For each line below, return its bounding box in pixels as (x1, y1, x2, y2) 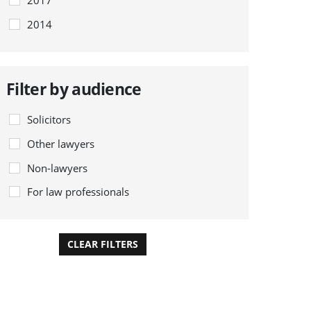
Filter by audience (6, 77, 142, 100)
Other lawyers (27, 136, 95, 151)
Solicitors (27, 112, 72, 127)
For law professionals (27, 185, 130, 199)
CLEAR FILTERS (67, 237, 139, 251)
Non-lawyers (27, 160, 88, 175)
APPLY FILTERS (169, 237, 241, 251)
